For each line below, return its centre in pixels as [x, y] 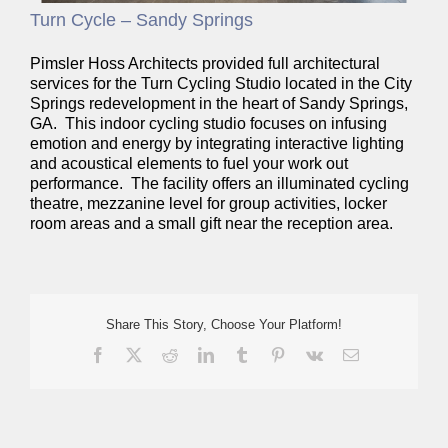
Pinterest [311, 353]
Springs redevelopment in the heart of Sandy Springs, [219, 103]
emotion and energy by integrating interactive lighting [217, 143]
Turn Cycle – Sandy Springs [141, 20]
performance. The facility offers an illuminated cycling [219, 183]
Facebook [135, 353]
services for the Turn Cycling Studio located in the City [221, 83]
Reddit [197, 353]
